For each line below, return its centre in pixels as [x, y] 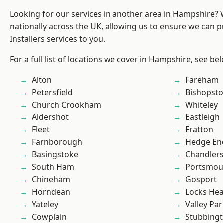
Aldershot [50, 117]
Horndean [51, 192]
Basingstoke [55, 155]
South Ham [53, 167]
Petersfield [52, 92]
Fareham [202, 80]
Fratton [199, 130]
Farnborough [57, 142]
